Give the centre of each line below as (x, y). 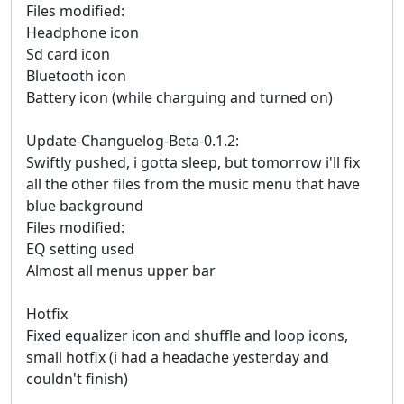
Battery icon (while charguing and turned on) (179, 98)
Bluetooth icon (76, 76)
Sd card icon (68, 55)
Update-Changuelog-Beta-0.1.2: (133, 141)
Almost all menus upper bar (121, 271)
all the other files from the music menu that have (193, 184)
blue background (85, 206)
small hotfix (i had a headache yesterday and (178, 358)
